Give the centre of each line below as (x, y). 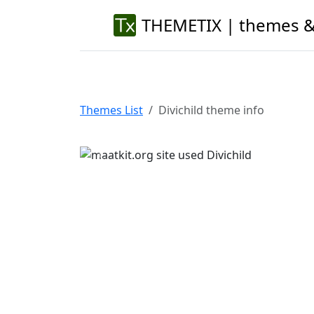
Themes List (111, 110)
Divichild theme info (211, 110)
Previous (125, 162)
